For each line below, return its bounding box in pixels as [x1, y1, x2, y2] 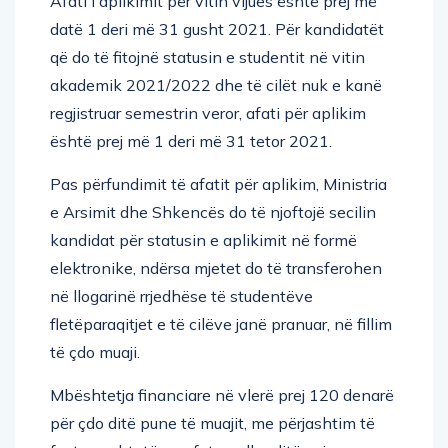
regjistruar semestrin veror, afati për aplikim [50, 102, 366, 123]
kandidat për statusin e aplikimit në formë [50, 229, 357, 250]
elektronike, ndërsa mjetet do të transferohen [50, 257, 382, 278]
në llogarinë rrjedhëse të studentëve [50, 285, 313, 306]
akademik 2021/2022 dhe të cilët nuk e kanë [50, 74, 382, 95]
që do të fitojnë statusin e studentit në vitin [50, 46, 365, 67]
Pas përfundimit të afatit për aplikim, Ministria [50, 173, 387, 194]
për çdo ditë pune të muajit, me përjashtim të [50, 412, 375, 433]
